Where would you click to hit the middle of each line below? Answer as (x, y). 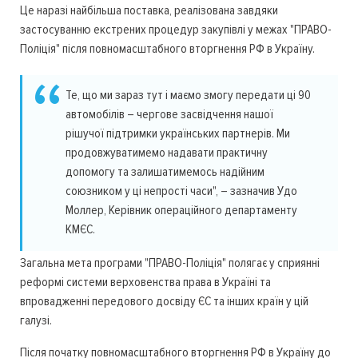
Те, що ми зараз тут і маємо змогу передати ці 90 (188, 95)
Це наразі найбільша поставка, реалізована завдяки (149, 11)
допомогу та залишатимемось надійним (165, 172)
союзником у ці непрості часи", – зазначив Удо (181, 191)
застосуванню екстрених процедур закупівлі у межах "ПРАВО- (176, 30)
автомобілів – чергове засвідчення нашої (169, 115)
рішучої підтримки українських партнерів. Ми (178, 134)
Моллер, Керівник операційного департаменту (181, 211)
